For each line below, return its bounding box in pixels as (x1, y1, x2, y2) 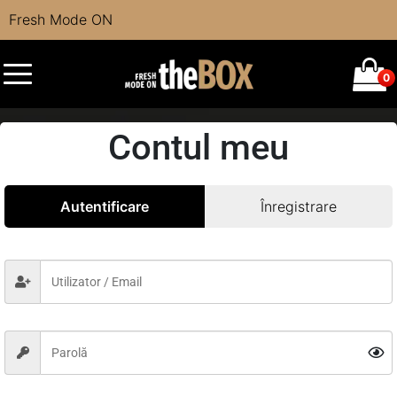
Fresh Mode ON (9, 11, 113, 28)
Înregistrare (261, 198, 337, 215)
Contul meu (108, 127, 289, 168)
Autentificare (60, 198, 149, 215)
